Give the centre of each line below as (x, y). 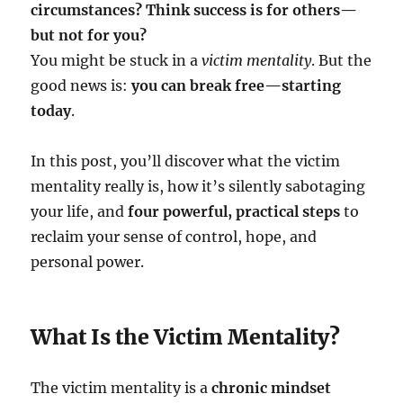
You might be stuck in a (116, 61)
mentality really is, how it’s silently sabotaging (198, 187)
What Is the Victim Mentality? (186, 337)
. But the (342, 61)
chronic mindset (272, 388)
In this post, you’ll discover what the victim (186, 161)
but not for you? (89, 36)
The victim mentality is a (121, 388)
